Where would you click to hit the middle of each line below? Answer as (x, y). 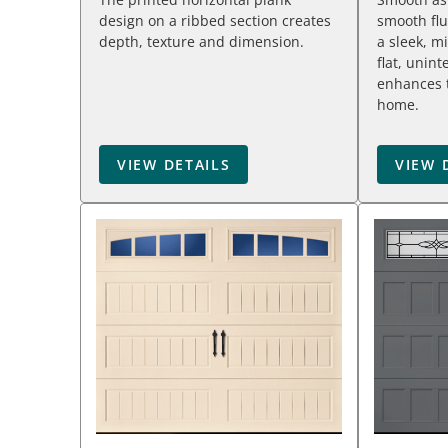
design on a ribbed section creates (215, 20)
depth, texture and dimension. (201, 41)
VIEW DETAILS (174, 164)
